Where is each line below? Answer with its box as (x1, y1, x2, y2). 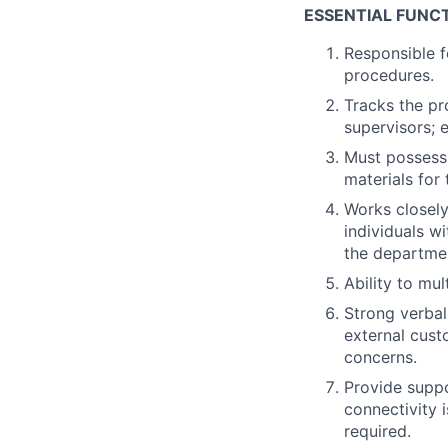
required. (344, 421, 411, 441)
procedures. (344, 65, 434, 85)
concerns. (344, 347, 417, 367)
